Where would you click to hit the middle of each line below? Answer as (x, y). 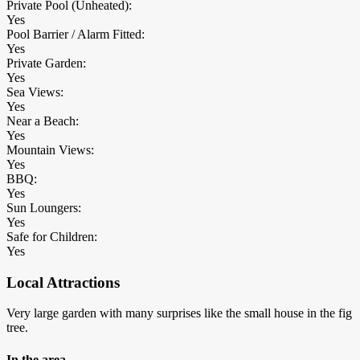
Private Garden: (46, 63)
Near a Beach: (43, 121)
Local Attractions (63, 282)
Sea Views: (35, 92)
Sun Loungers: (44, 208)
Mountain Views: (50, 150)
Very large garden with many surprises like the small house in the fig (179, 313)
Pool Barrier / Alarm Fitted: (76, 35)
